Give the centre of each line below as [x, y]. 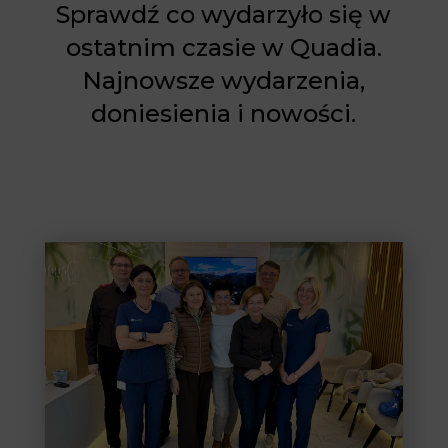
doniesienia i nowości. [224, 113]
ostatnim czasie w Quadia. [223, 47]
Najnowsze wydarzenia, [224, 80]
